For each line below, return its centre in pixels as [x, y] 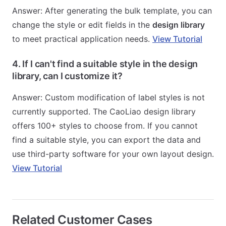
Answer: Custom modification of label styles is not [108, 97]
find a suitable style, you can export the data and [106, 139]
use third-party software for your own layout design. [113, 154]
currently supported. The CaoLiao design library [104, 111]
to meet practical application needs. [82, 39]
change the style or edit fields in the [82, 24]
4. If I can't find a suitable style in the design [105, 64]
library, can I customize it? [67, 76]
